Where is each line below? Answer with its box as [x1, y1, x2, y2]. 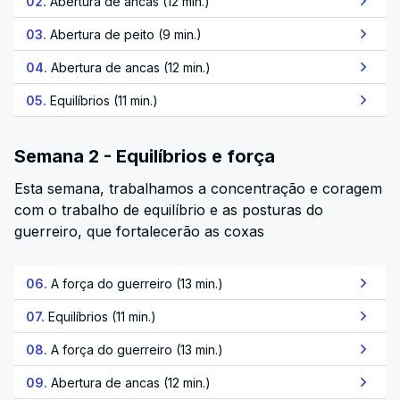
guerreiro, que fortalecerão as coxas [14, 222, 264, 240]
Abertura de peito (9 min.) [50, 26, 202, 42]
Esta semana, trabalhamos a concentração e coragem [14, 179, 382, 197]
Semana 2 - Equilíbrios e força [14, 146, 275, 167]
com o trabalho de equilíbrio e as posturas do [14, 201, 323, 219]
